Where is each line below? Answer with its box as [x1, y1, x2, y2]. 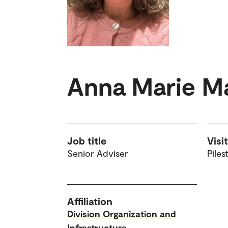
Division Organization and [67, 208, 176, 219]
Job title [67, 134, 106, 147]
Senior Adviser [67, 147, 128, 159]
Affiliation [67, 194, 112, 207]
